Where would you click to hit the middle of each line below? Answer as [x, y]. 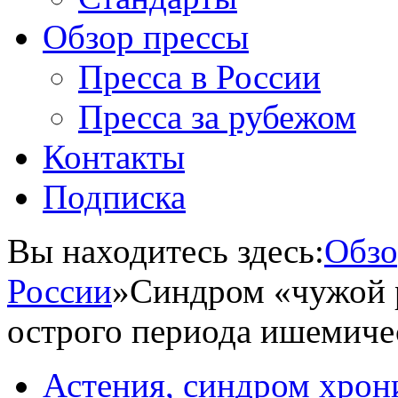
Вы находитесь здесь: [166, 251]
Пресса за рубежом [217, 117]
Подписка [114, 197]
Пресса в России [199, 77]
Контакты [114, 157]
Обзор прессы [146, 37]
